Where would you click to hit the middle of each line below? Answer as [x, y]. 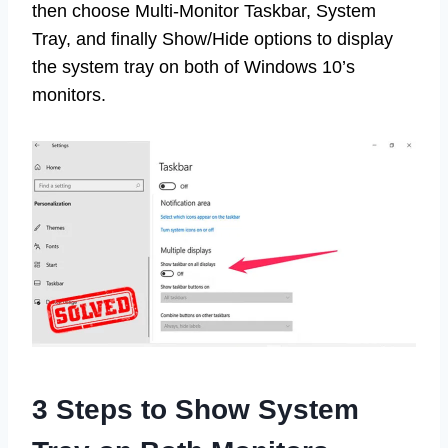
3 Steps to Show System [195, 410]
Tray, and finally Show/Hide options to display [212, 39]
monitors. [69, 95]
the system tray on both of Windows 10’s [193, 67]
